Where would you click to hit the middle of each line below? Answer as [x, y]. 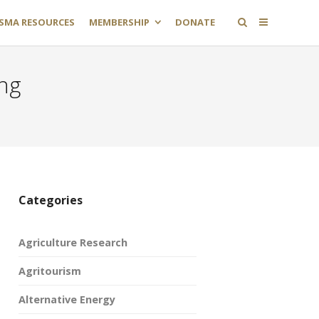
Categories [51, 200]
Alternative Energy [67, 299]
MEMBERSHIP [119, 22]
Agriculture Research [73, 242]
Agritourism [50, 271]
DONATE [195, 22]
